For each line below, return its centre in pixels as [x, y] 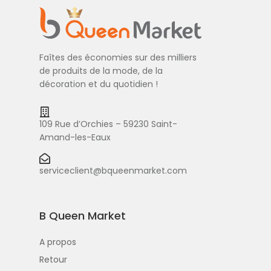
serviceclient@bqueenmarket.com [113, 171]
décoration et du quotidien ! [99, 84]
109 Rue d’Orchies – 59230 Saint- [108, 124]
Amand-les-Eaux [75, 138]
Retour [53, 260]
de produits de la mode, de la [101, 71]
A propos [58, 242]
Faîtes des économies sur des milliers [118, 58]
